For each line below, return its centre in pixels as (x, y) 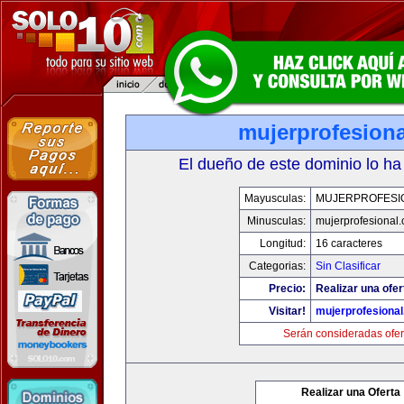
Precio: (287, 289)
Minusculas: (276, 221)
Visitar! (287, 311)
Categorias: (277, 266)
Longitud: (282, 243)
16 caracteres (349, 243)
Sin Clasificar (348, 266)
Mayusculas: (275, 198)
